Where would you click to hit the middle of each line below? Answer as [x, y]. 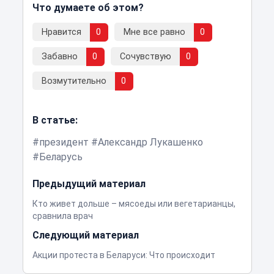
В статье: [55, 120]
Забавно [59, 57]
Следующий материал [85, 235]
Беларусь [61, 157]
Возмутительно [74, 81]
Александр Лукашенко [150, 143]
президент [64, 143]
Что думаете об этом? [88, 8]
